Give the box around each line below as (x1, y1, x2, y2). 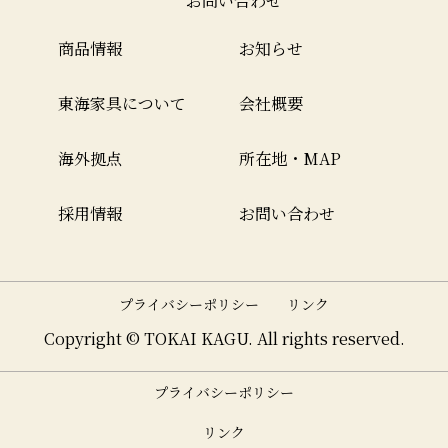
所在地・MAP (239, 147, 341, 171)
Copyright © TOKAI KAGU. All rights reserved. (43, 327, 405, 351)
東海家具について (57, 92, 186, 116)
